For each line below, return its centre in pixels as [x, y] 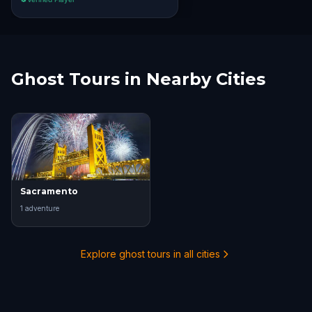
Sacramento [49, 191]
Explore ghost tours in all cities [150, 254]
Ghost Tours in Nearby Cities [138, 79]
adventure [41, 208]
